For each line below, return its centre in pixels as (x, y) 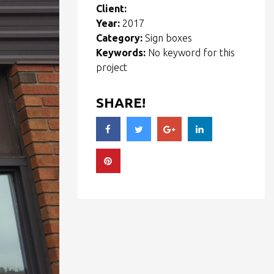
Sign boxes (167, 38)
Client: (111, 9)
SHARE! (121, 102)
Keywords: (122, 53)
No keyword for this (191, 53)
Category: (119, 38)
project (112, 67)
